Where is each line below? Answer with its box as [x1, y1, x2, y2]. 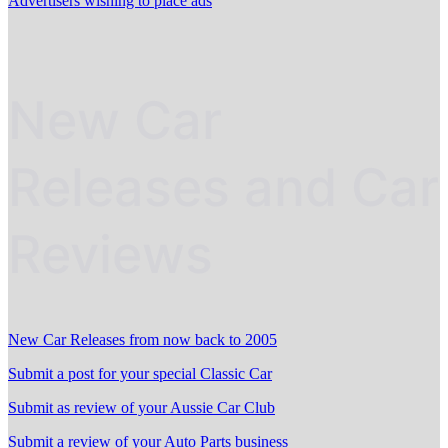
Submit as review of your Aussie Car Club [8, 399, 275, 417]
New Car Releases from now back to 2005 [8, 331, 277, 349]
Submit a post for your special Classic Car [8, 365, 272, 383]
